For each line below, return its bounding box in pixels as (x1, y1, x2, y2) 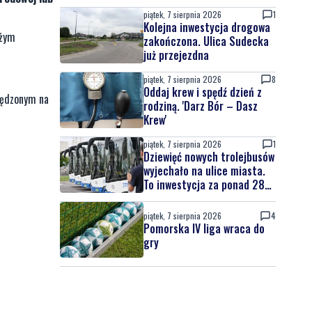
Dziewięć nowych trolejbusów (143, 148, 274, 165)
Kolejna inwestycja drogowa (143, 19, 270, 36)
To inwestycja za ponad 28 (143, 176, 265, 193)
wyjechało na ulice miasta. (143, 162, 265, 179)
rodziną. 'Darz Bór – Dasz (143, 97, 258, 114)
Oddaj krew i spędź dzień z (143, 84, 262, 100)
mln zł (143, 190, 171, 207)
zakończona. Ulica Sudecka (143, 33, 269, 49)
